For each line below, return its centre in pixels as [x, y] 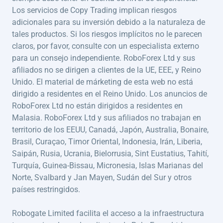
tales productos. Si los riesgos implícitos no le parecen [107, 34]
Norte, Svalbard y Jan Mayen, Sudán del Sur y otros [102, 177]
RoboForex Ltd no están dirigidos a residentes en [97, 106]
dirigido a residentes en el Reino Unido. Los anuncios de [110, 94]
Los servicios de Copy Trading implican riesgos [94, 10]
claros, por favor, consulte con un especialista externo [106, 46]
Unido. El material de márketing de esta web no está [103, 82]
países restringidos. [46, 189]
